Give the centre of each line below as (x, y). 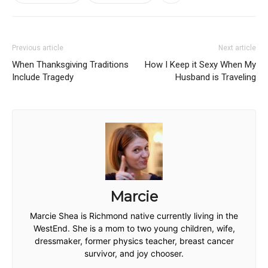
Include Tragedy (43, 77)
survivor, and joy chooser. (134, 253)
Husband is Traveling (216, 77)
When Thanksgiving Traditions (70, 65)
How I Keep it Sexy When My (200, 65)
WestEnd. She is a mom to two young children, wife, (134, 228)
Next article (237, 48)
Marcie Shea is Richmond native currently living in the (134, 216)
